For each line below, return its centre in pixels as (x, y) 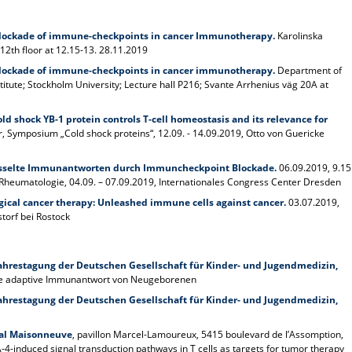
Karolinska (299, 35)
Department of (309, 70)
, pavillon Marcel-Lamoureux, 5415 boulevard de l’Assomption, (208, 334)
